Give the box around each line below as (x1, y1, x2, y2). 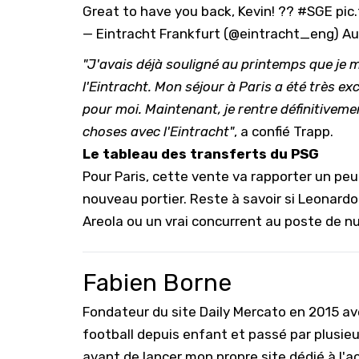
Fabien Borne (83, 268, 232, 297)
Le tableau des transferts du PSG (83, 145, 319, 162)
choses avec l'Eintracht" (83, 123, 234, 139)
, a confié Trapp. (234, 123, 333, 139)
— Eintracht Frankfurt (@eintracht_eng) (83, 25, 342, 42)
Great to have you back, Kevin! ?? (83, 2, 297, 19)
